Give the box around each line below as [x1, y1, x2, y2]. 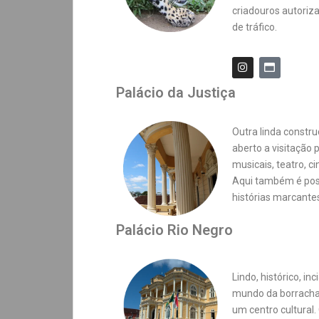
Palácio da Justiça [116, 83, 236, 101]
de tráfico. [231, 21, 277, 33]
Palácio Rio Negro [116, 221, 233, 239]
